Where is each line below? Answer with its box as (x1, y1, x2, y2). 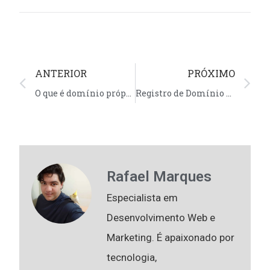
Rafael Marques (107, 168, 212, 185)
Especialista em (107, 191, 178, 204)
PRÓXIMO (187, 66, 235, 80)
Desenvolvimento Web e (107, 211, 216, 224)
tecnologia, (107, 251, 157, 263)
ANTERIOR (35, 66, 87, 80)
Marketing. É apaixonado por (107, 231, 235, 243)
